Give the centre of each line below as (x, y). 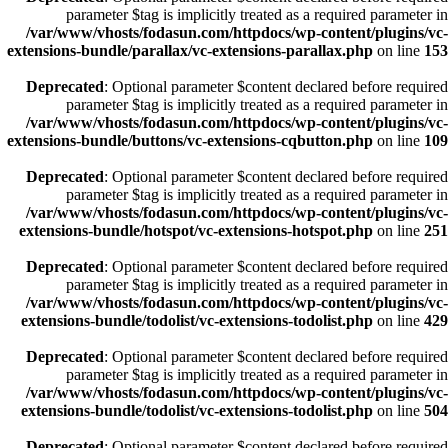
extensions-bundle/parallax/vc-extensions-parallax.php (190, 50)
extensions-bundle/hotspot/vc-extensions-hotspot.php (196, 230)
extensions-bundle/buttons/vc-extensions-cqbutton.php (190, 140)
